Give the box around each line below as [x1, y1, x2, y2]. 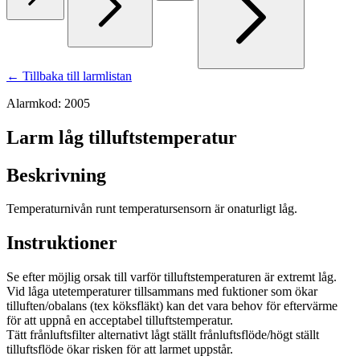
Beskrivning [6, 164, 106, 186]
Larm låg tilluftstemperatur [6, 126, 237, 148]
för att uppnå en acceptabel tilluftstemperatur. [6, 313, 233, 328]
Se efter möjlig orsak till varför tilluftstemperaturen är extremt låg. [6, 270, 337, 284]
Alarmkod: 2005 [6, 96, 90, 110]
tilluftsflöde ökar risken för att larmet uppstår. [6, 342, 233, 357]
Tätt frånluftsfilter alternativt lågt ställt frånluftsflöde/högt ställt [6, 328, 319, 342]
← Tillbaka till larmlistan [6, 68, 132, 83]
